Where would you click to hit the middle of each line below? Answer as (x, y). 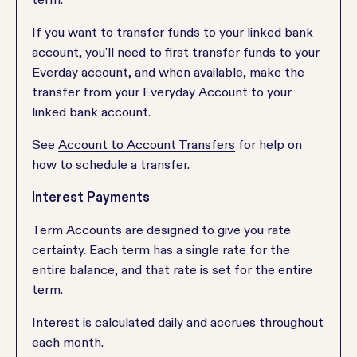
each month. (68, 342)
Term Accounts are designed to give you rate (162, 229)
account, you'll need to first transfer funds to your (176, 52)
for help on (269, 144)
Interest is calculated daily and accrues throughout (178, 322)
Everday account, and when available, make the (169, 72)
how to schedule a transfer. (111, 164)
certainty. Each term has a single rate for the (161, 249)
